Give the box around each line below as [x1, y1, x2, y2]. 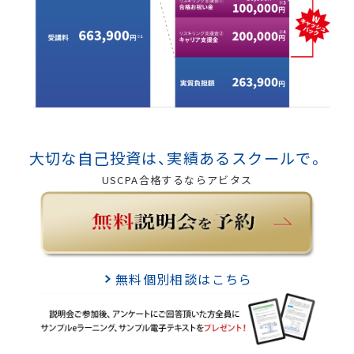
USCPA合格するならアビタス [101, 172, 253, 188]
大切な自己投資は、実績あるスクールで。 [28, 147, 326, 170]
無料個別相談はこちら [115, 269, 253, 288]
